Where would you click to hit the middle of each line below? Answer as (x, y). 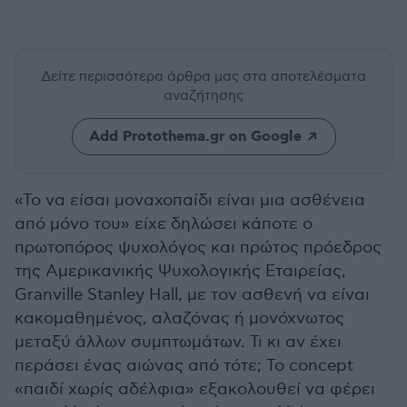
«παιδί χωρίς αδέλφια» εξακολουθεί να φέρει (195, 389)
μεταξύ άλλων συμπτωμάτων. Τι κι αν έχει (178, 342)
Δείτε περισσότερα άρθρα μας (142, 76)
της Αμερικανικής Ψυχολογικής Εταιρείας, (180, 271)
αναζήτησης (203, 95)
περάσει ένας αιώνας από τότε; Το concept (184, 366)
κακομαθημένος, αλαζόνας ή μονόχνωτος (179, 318)
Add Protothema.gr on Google (195, 137)
